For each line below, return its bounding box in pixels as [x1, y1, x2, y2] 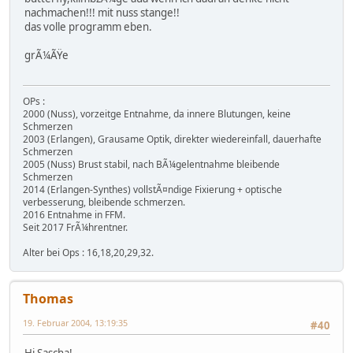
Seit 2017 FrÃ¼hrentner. [23, 221, 128, 235]
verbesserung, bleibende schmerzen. [23, 195, 185, 210]
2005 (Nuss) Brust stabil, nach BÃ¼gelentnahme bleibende [23, 158, 280, 172]
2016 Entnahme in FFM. [23, 208, 125, 222]
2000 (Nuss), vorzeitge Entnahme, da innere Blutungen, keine [23, 107, 291, 121]
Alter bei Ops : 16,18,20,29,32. [23, 246, 154, 260]
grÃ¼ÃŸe [24, 48, 69, 63]
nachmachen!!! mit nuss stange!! [24, 6, 180, 20]
